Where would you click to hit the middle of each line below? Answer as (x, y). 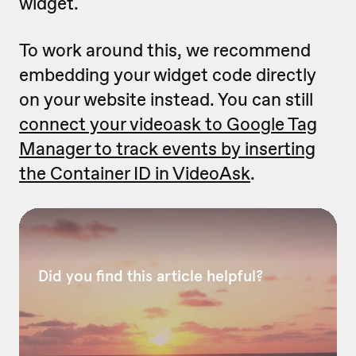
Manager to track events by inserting (167, 149)
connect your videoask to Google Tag (168, 124)
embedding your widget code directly (168, 75)
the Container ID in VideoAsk (135, 174)
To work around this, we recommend (165, 50)
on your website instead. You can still (166, 100)
